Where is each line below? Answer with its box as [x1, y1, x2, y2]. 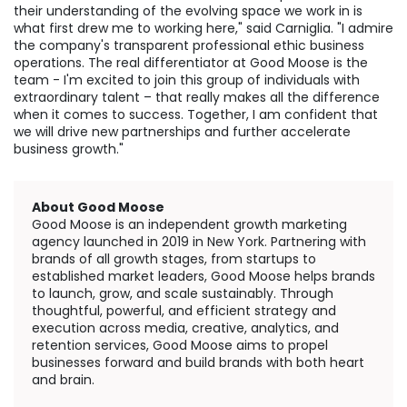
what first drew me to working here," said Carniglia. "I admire [14, 18, 393, 37]
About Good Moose [32, 197, 164, 216]
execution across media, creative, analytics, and [32, 318, 339, 337]
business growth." [14, 139, 124, 158]
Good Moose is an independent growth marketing [32, 214, 347, 233]
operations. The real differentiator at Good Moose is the [14, 53, 368, 72]
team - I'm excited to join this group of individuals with [14, 70, 360, 89]
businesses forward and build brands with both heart [32, 352, 364, 372]
